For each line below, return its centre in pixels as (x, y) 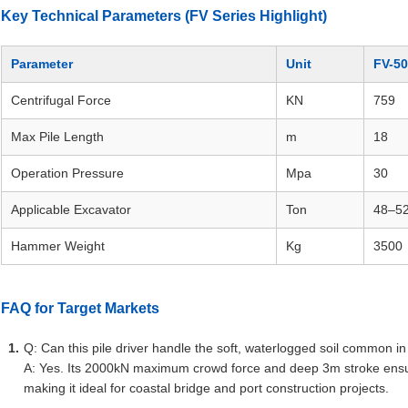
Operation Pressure (67, 173)
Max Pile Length (57, 137)
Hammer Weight (58, 246)
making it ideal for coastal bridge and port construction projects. (206, 388)
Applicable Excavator (71, 209)
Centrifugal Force (61, 100)
